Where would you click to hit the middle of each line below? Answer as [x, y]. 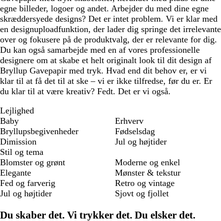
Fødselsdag [135, 131]
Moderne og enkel [147, 163]
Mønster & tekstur [148, 173]
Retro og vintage [145, 183]
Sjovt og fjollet [142, 194]
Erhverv [129, 121]
